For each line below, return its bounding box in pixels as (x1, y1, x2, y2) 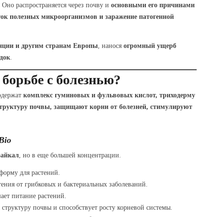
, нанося (97, 42, 124, 49)
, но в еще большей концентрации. (18, 151, 121, 159)
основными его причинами (110, 1, 195, 9)
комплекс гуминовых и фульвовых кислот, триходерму (23, 91, 195, 99)
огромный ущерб (123, 42, 176, 49)
